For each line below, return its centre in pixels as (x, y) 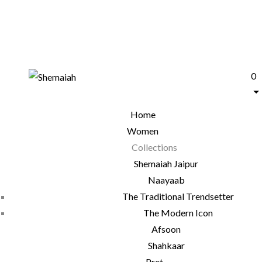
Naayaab (166, 180)
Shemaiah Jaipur (166, 163)
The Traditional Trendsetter (178, 196)
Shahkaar (166, 245)
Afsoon (166, 229)
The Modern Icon (178, 213)
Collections (154, 147)
